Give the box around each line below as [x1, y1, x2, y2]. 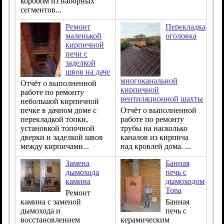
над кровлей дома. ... [120, 141, 191, 150]
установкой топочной [20, 123, 95, 132]
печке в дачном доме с [20, 105, 97, 114]
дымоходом [165, 176, 205, 185]
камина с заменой [20, 197, 81, 206]
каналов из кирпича [120, 132, 189, 141]
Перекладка [165, 22, 206, 31]
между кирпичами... [20, 141, 89, 150]
